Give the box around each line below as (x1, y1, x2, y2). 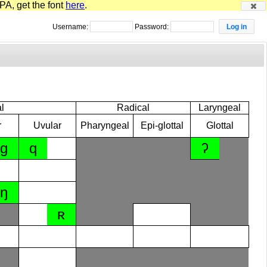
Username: (52, 22, 90, 31)
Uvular (33, 120, 62, 131)
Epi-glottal (140, 120, 184, 131)
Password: (135, 22, 171, 31)
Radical (117, 103, 150, 113)
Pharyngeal (80, 120, 129, 131)
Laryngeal (198, 103, 241, 113)
